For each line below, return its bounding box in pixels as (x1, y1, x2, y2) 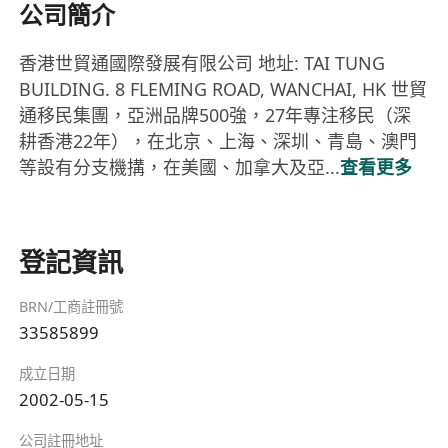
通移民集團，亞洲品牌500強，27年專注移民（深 (19, 103, 412, 128)
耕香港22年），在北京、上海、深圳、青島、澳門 (19, 129, 418, 154)
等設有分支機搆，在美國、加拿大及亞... (19, 155, 341, 180)
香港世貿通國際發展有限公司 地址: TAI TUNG (19, 51, 386, 76)
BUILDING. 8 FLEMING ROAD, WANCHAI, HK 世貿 (19, 77, 428, 102)
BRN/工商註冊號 (19, 297, 124, 317)
